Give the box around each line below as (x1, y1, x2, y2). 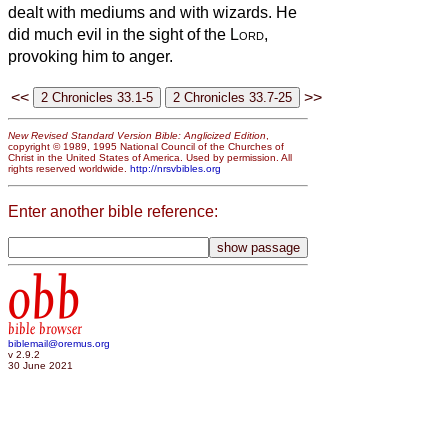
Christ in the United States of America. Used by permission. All (8, 152, 292, 164)
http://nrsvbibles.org (130, 163, 221, 175)
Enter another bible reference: (8, 202, 218, 220)
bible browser (8, 320, 82, 339)
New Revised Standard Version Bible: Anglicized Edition (8, 130, 266, 142)
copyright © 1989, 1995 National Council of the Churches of (8, 141, 284, 153)
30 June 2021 (8, 360, 73, 372)
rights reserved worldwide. (8, 163, 130, 175)
